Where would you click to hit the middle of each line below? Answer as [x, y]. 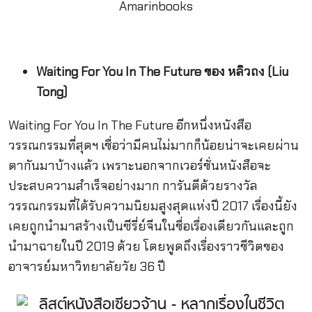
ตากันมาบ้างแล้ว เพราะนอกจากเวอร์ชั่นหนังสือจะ [139, 165]
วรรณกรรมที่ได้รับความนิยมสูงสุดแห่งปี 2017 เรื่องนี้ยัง [153, 206]
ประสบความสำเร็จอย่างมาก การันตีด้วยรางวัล [133, 186]
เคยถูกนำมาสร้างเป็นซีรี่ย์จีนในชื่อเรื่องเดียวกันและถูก [151, 226]
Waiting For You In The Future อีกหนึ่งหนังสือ [130, 125]
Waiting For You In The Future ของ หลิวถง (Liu [162, 72]
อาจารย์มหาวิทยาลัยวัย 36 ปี [87, 266]
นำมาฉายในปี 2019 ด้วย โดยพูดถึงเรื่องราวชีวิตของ [146, 246]
